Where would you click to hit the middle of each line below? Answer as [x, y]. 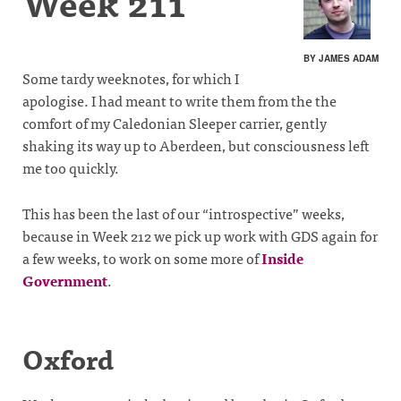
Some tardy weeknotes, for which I [131, 78]
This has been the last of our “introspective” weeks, [183, 213]
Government [65, 280]
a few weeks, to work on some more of [142, 257]
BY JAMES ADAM [341, 58]
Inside [282, 257]
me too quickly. [71, 167]
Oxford [68, 358]
